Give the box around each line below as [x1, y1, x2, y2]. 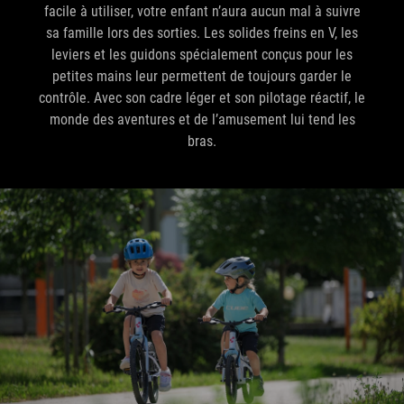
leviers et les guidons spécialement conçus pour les [51, 45, 353, 63]
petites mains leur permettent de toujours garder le [52, 67, 352, 85]
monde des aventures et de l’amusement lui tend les [49, 110, 355, 128]
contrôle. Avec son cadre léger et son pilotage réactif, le [39, 88, 365, 106]
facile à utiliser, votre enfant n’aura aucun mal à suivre [43, 2, 361, 20]
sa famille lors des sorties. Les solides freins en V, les [46, 23, 358, 41]
